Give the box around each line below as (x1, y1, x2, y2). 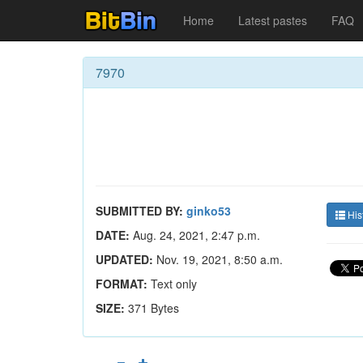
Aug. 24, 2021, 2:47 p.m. (130, 227, 260, 243)
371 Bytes (128, 300, 179, 316)
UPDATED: (96, 251, 153, 267)
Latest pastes (238, 12, 307, 28)
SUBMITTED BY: (96, 203, 183, 219)
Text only (147, 275, 197, 292)
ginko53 (186, 203, 231, 219)
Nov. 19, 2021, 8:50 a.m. (153, 251, 283, 267)
